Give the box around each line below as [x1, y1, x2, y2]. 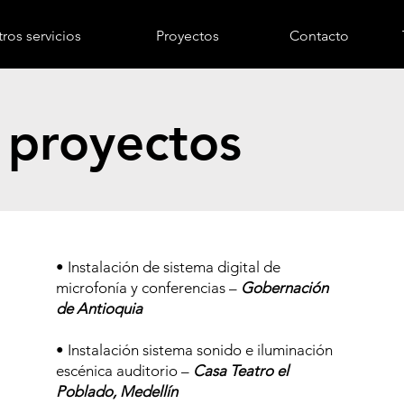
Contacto [289, 27, 349, 44]
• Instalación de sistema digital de [55, 258, 280, 276]
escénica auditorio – [55, 362, 193, 380]
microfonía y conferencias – [55, 279, 241, 297]
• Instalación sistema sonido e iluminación [55, 341, 333, 359]
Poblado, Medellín [55, 382, 178, 400]
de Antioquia [55, 299, 142, 317]
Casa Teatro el [192, 362, 289, 380]
